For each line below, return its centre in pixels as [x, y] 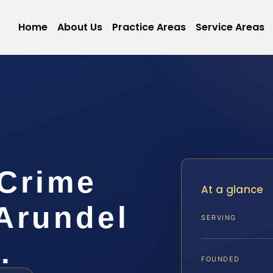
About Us [80, 27]
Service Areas [230, 27]
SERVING [219, 218]
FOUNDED [221, 259]
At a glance [232, 190]
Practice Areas [149, 27]
